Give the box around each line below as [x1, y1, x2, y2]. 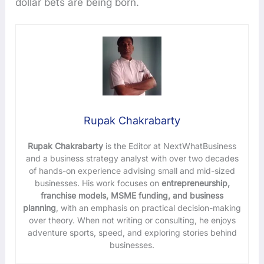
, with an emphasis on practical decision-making [56, 202, 241, 213]
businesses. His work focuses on [34, 177, 159, 188]
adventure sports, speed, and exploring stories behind [27, 227, 237, 237]
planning [23, 202, 56, 213]
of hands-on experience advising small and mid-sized [29, 165, 235, 176]
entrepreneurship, [159, 177, 230, 188]
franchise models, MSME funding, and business [41, 190, 223, 200]
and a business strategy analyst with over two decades [25, 153, 239, 163]
